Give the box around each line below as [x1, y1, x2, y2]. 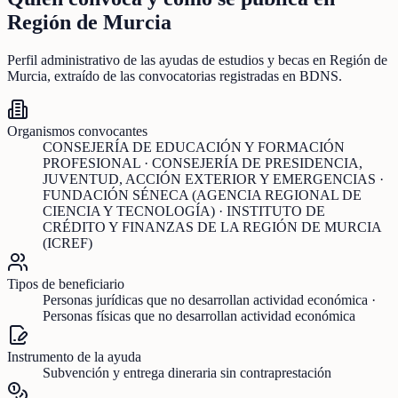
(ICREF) [43, 235, 92, 251]
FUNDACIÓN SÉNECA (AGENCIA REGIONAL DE [43, 187, 362, 203]
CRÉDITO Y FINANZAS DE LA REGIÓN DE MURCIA [43, 219, 381, 235]
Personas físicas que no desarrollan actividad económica [43, 308, 355, 324]
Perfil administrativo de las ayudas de [7, 52, 219, 68]
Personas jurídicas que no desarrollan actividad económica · [43, 292, 376, 308]
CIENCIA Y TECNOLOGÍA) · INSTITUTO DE [43, 203, 325, 219]
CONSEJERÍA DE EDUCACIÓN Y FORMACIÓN [43, 139, 345, 155]
